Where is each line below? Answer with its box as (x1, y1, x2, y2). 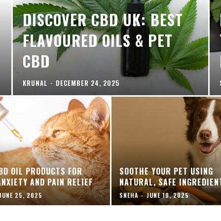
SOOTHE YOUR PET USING (119, 165, 213, 177)
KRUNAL (23, 78, 48, 88)
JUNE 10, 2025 (146, 191, 189, 199)
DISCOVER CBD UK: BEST (23, 8, 184, 31)
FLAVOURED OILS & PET (23, 29, 173, 51)
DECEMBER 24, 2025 (56, 78, 120, 88)
